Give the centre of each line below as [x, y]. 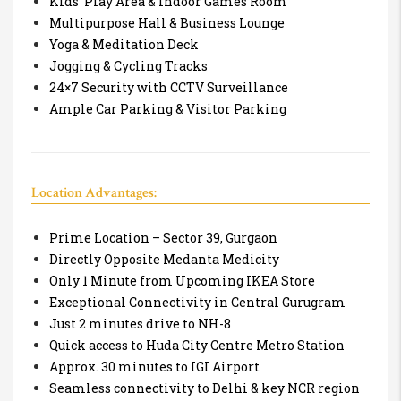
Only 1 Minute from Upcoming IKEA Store [182, 281]
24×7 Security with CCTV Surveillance [169, 87]
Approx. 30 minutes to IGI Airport [154, 367]
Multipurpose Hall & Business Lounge [167, 22]
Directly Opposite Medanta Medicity [164, 260]
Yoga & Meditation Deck [124, 44]
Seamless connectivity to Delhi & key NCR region [205, 388]
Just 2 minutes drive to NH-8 [140, 324]
